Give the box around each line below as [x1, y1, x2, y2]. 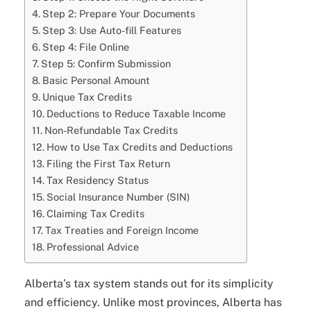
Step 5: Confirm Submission [40, 58, 171, 69]
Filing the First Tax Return [46, 158, 170, 169]
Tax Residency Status [46, 174, 149, 186]
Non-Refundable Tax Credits [44, 124, 178, 136]
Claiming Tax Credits [46, 208, 144, 219]
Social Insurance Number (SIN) [46, 191, 190, 203]
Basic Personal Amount [42, 74, 150, 86]
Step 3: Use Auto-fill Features [42, 24, 181, 36]
